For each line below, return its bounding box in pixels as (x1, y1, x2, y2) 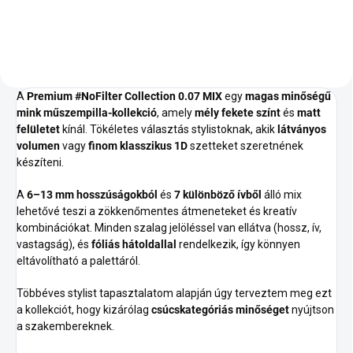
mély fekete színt (195, 106, 281, 119)
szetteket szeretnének (188, 139, 303, 152)
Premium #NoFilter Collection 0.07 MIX (27, 89, 222, 102)
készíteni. (17, 155, 64, 169)
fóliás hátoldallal (91, 237, 176, 251)
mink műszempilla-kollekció (17, 106, 157, 119)
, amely (157, 106, 195, 119)
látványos (277, 122, 326, 136)
